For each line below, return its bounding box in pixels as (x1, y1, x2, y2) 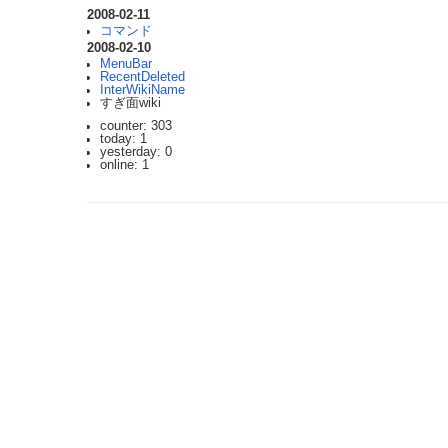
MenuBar (99, 56, 152, 71)
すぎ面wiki (99, 95, 161, 110)
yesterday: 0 (99, 144, 172, 159)
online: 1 (99, 157, 149, 172)
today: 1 (99, 131, 147, 146)
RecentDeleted (99, 69, 185, 84)
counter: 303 (99, 118, 172, 133)
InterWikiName (99, 82, 185, 97)
